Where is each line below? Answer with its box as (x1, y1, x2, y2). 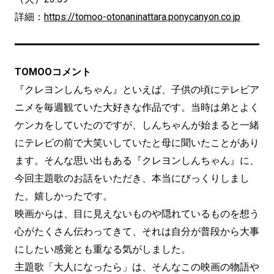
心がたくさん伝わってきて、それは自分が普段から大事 (15, 226, 259, 238)
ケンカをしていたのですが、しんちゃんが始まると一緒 (15, 119, 259, 131)
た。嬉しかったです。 (15, 190, 113, 202)
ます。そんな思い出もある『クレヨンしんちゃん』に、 (15, 155, 259, 167)
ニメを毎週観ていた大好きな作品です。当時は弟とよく (15, 102, 259, 114)
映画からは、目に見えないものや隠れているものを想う (15, 208, 259, 220)
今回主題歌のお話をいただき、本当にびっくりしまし (15, 172, 250, 185)
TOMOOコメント (15, 66, 91, 78)
